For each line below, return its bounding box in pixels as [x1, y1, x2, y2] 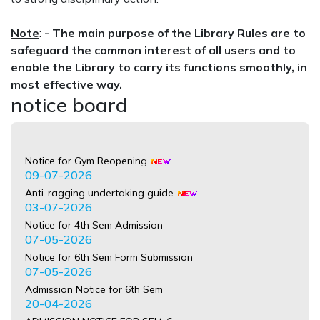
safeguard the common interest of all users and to [11, 42, 296, 57]
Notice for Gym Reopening [25, 139, 150, 153]
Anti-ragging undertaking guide [25, 171, 176, 185]
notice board [11, 91, 128, 117]
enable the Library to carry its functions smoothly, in [11, 59, 307, 74]
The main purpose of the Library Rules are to [52, 25, 306, 40]
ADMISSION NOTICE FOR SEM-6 [25, 300, 172, 314]
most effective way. [11, 76, 122, 91]
